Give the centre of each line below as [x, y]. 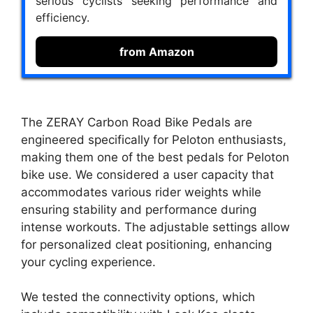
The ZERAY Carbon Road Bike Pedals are [137, 122]
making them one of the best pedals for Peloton [155, 157]
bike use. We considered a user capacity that [147, 174]
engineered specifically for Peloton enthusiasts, [154, 139]
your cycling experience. [88, 262]
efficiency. [63, 18]
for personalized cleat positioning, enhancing [146, 244]
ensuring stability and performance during [139, 209]
